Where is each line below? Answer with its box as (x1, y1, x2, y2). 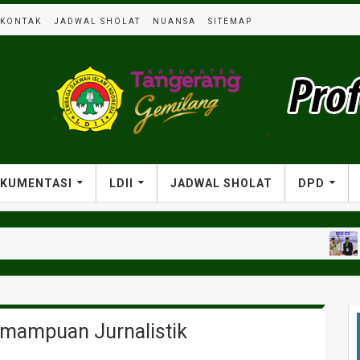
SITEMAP (208, 17, 252, 26)
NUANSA (153, 17, 196, 26)
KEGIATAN (318, 238, 358, 249)
